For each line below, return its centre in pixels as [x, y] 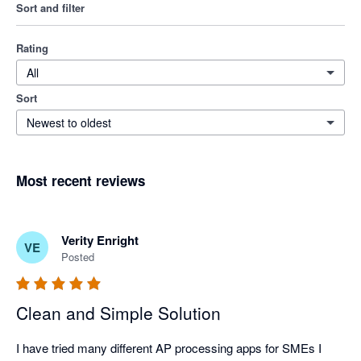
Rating [32, 48]
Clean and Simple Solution [118, 313]
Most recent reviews [81, 181]
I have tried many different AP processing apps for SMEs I [169, 348]
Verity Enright [100, 241]
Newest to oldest [69, 123]
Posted [78, 257]
